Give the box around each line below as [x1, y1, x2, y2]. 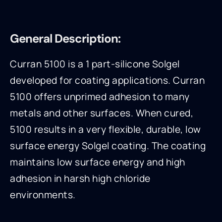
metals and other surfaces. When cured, [10, 107, 193, 120]
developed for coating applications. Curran [10, 74, 205, 87]
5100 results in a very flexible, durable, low [10, 123, 201, 136]
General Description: [10, 31, 120, 47]
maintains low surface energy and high [10, 156, 185, 169]
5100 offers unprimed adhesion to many [10, 90, 190, 104]
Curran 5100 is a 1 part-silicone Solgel [10, 57, 180, 71]
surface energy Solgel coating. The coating [10, 139, 206, 153]
